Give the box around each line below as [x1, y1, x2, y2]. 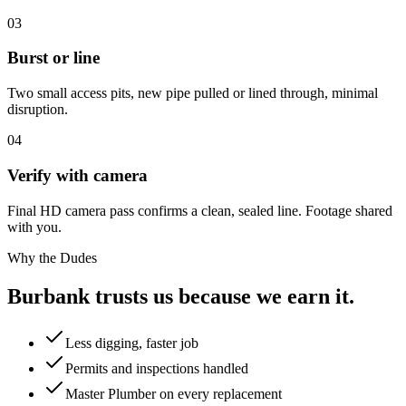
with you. [7, 218, 62, 235]
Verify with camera [7, 165, 148, 185]
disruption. [7, 101, 68, 118]
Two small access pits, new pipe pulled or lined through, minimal [7, 85, 378, 101]
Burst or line [7, 48, 100, 68]
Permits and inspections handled [65, 361, 248, 377]
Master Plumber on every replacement [65, 386, 282, 402]
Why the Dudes [7, 249, 97, 266]
